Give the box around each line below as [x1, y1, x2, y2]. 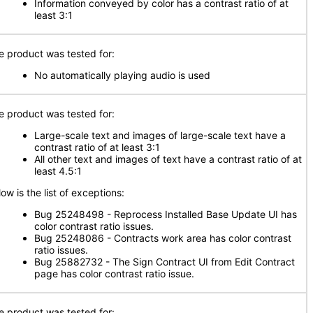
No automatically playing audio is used [34, 69, 210, 81]
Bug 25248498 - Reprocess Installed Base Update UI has [34, 208, 297, 220]
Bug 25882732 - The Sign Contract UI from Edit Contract [34, 256, 295, 268]
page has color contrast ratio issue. [34, 268, 194, 279]
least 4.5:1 [34, 165, 82, 177]
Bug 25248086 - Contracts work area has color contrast [34, 232, 291, 244]
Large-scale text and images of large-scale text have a [34, 129, 286, 141]
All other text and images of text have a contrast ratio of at [34, 153, 302, 165]
